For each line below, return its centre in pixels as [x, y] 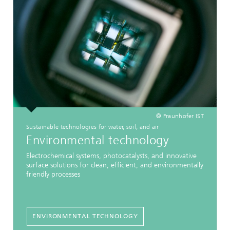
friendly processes [53, 175]
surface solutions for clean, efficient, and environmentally [115, 165]
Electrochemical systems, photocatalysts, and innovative [111, 156]
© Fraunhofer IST [180, 116]
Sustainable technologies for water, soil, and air [93, 127]
